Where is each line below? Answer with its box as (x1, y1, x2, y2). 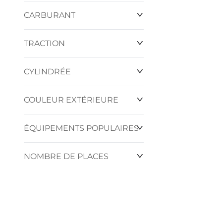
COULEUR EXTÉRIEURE (24, 95, 118, 105)
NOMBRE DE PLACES (24, 152, 109, 161)
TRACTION (24, 39, 65, 48)
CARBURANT (24, 10, 75, 20)
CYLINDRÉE (24, 67, 71, 76)
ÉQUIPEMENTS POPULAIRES (24, 123, 139, 133)
